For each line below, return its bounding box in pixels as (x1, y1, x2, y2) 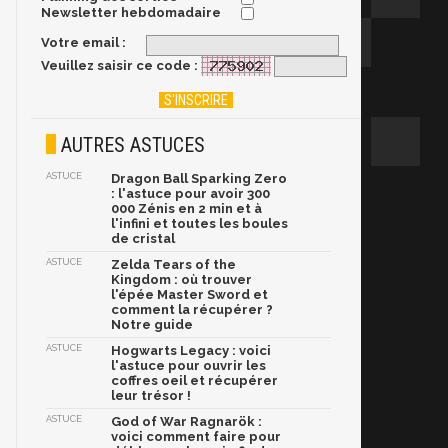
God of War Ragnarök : (111, 414, 262, 430)
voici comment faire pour (111, 429, 281, 445)
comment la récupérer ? (111, 302, 273, 318)
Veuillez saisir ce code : (41, 57, 198, 73)
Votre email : (41, 34, 126, 50)
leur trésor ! (111, 388, 191, 404)
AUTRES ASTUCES (61, 133, 205, 158)
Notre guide (111, 317, 193, 333)
